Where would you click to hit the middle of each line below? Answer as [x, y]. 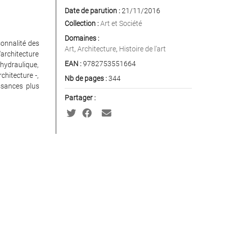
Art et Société [121, 23]
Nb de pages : [85, 78]
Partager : [80, 98]
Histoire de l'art [142, 49]
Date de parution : [92, 11]
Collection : [81, 23]
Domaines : [82, 38]
